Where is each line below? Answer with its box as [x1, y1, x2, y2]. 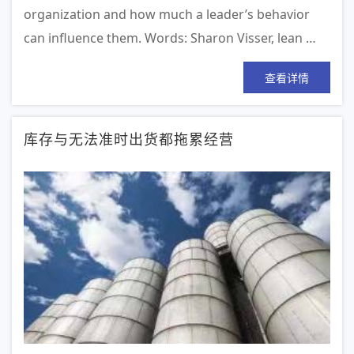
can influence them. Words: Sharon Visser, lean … [24, 29, 316, 47]
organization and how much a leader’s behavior [24, 6, 310, 24]
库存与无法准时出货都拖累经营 [24, 128, 234, 149]
